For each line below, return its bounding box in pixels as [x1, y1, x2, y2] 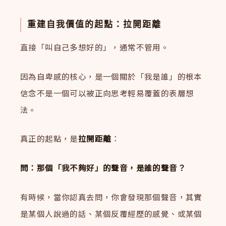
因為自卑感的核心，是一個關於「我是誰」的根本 [20, 70, 202, 82]
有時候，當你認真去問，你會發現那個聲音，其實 [20, 191, 202, 203]
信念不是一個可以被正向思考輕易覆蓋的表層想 [20, 87, 194, 98]
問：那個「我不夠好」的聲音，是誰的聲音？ [20, 162, 186, 174]
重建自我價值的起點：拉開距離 [27, 20, 162, 30]
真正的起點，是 [20, 133, 78, 144]
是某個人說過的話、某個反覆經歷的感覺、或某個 [20, 208, 202, 219]
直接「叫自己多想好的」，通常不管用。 [20, 41, 169, 52]
